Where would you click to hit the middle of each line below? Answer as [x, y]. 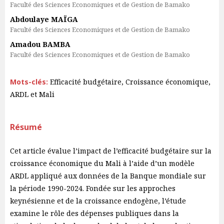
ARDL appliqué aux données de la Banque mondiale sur [108, 176]
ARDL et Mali [32, 94]
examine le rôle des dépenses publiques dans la [94, 213]
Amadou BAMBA [40, 44]
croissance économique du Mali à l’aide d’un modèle [102, 163]
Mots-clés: [30, 82]
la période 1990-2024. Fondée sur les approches [93, 188]
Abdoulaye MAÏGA [44, 19]
